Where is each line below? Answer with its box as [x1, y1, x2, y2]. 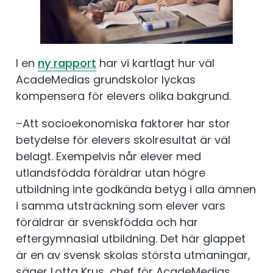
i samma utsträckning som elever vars [16, 197, 225, 213]
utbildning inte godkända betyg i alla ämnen [16, 181, 256, 197]
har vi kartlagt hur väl [96, 55, 214, 71]
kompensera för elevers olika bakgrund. [16, 88, 231, 104]
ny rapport [38, 55, 96, 71]
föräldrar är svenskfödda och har [16, 214, 198, 230]
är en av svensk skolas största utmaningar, [16, 247, 250, 263]
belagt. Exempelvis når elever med [16, 148, 201, 164]
